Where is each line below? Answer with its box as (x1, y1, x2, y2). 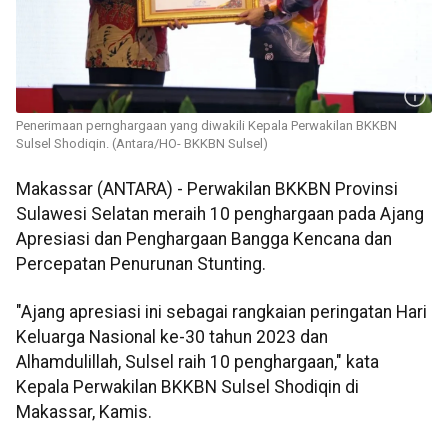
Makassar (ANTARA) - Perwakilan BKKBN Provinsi (16, 179, 398, 200)
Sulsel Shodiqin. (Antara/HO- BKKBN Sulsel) (16, 136, 268, 152)
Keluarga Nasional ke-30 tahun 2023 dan (16, 326, 328, 347)
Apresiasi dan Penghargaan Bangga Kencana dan (16, 229, 392, 250)
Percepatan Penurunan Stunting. (16, 254, 266, 275)
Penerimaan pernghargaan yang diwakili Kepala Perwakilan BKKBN (16, 118, 397, 134)
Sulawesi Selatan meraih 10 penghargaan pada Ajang (16, 204, 424, 225)
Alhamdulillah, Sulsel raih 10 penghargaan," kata (16, 351, 379, 372)
